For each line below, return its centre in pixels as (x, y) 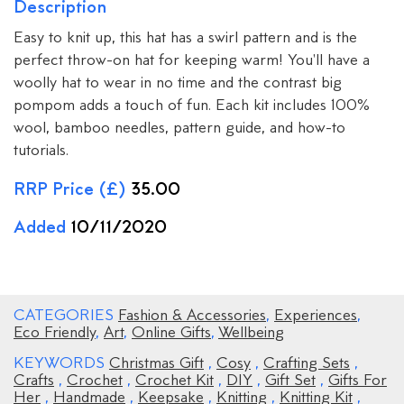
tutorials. (41, 151)
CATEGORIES (66, 316)
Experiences (316, 316)
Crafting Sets (307, 364)
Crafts (34, 381)
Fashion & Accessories (192, 316)
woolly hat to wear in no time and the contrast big (178, 83)
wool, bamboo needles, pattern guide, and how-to (179, 129)
